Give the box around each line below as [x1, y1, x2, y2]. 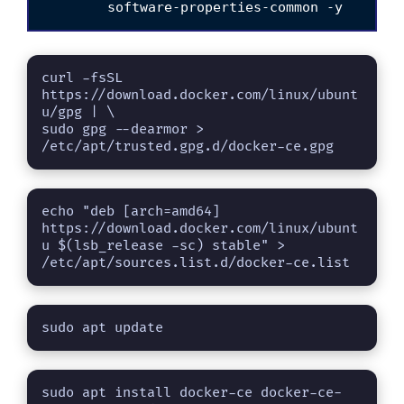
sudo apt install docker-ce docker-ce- [41, 383, 342, 401]
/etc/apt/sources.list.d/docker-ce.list [41, 253, 350, 271]
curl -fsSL [41, 69, 123, 87]
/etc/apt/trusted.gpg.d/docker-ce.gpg [41, 137, 334, 155]
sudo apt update [41, 318, 163, 336]
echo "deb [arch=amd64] [41, 202, 220, 220]
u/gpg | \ [41, 103, 115, 121]
